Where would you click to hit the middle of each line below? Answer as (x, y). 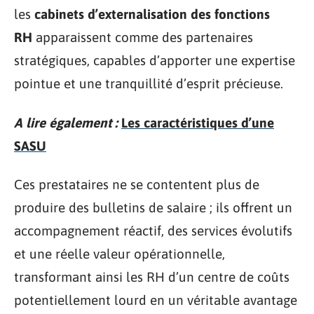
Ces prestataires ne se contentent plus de (137, 184)
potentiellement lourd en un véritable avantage (156, 300)
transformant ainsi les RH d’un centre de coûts (152, 277)
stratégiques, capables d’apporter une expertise (155, 60)
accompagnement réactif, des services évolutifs (153, 231)
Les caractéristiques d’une (198, 122)
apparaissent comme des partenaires (143, 37)
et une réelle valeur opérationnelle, (120, 254)
